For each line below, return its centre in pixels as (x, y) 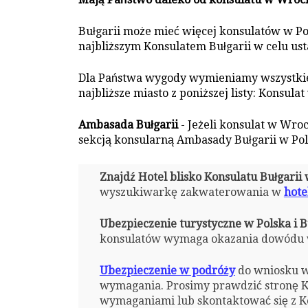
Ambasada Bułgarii (129, 124)
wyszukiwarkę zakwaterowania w (191, 192)
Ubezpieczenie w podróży (167, 271)
